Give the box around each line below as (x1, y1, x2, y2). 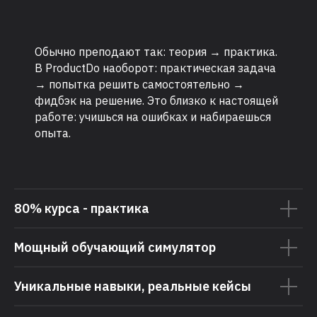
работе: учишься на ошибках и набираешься (35, 110, 271, 125)
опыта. (35, 126, 71, 141)
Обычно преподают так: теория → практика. (35, 45, 277, 59)
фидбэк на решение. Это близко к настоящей (35, 93, 278, 108)
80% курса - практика (14, 200, 149, 217)
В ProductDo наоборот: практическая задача (35, 61, 276, 76)
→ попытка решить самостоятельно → (35, 77, 244, 92)
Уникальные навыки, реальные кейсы (14, 278, 251, 295)
